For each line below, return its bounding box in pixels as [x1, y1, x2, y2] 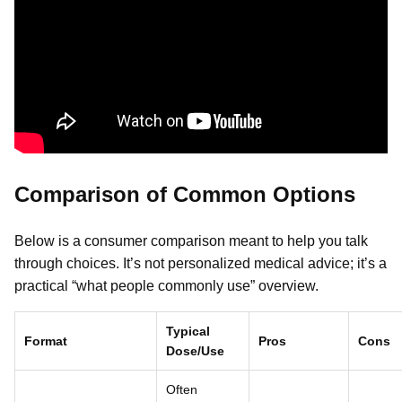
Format [24, 334, 67, 349]
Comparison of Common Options [14, 182, 355, 207]
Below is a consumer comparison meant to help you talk [14, 233, 368, 249]
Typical [166, 324, 210, 339]
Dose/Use [166, 344, 224, 359]
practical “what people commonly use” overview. [14, 278, 319, 294]
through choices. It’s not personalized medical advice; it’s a [14, 256, 387, 272]
